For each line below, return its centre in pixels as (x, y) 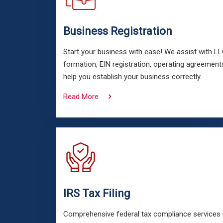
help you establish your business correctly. (132, 77)
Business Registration (118, 31)
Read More (81, 97)
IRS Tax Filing (97, 193)
